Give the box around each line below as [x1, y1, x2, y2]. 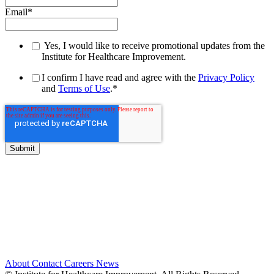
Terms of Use [58, 83, 110, 94]
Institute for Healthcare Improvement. [42, 51, 186, 62]
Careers [64, 258, 96, 269]
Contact [32, 258, 64, 269]
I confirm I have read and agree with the [42, 72, 198, 83]
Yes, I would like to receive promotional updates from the [42, 40, 265, 51]
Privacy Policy [198, 72, 254, 83]
